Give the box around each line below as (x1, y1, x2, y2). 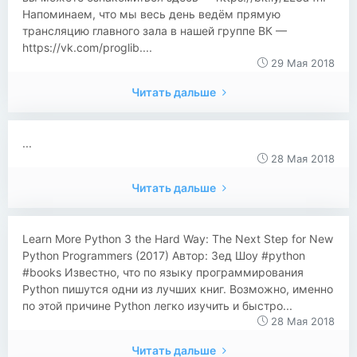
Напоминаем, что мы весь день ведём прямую (22, 7, 280, 21)
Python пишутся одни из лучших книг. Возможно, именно (22, 282, 333, 296)
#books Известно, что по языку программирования (22, 265, 304, 279)
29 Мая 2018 (268, 57, 335, 69)
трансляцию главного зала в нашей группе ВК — (22, 24, 287, 37)
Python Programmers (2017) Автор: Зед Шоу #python (22, 249, 305, 262)
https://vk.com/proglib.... (22, 41, 152, 54)
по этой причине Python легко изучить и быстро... (22, 299, 292, 312)
